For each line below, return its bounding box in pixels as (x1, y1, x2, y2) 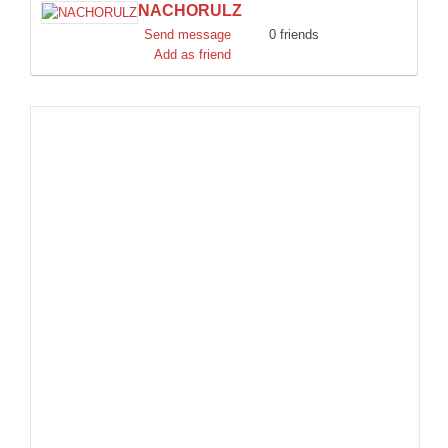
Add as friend (154, 47, 231, 62)
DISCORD (21, 14, 77, 28)
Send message (144, 27, 231, 42)
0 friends (269, 27, 319, 42)
